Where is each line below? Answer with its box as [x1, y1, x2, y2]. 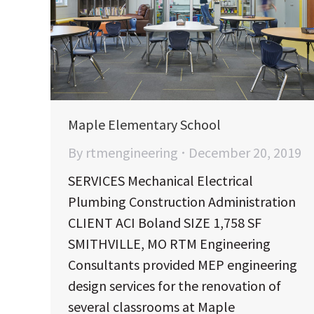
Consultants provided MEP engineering [68, 256, 297, 274]
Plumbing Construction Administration [68, 193, 296, 211]
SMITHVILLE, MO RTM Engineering [68, 235, 271, 253]
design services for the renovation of [68, 277, 281, 295]
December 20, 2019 [189, 144, 301, 162]
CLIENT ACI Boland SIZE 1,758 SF [68, 214, 261, 232]
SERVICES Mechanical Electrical [68, 172, 253, 190]
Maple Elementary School [68, 116, 221, 134]
